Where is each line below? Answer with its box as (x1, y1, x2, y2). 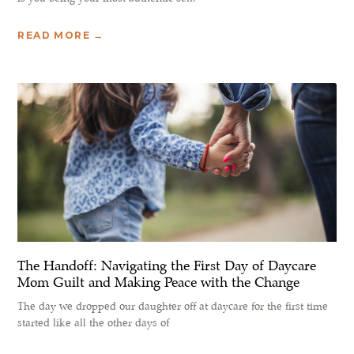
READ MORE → (17, 28, 104, 41)
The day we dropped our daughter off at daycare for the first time (17, 299, 329, 314)
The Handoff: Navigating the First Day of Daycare (17, 257, 317, 276)
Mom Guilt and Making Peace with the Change (17, 273, 300, 292)
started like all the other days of (17, 316, 170, 330)
